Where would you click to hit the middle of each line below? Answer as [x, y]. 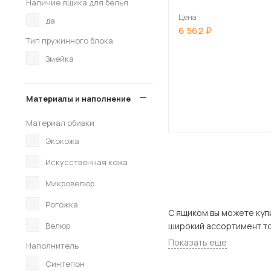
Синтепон [65, 264]
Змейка [60, 59]
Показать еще [198, 242]
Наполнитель [52, 246]
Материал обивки [60, 123]
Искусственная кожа [87, 162]
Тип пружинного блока [70, 41]
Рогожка [62, 204]
